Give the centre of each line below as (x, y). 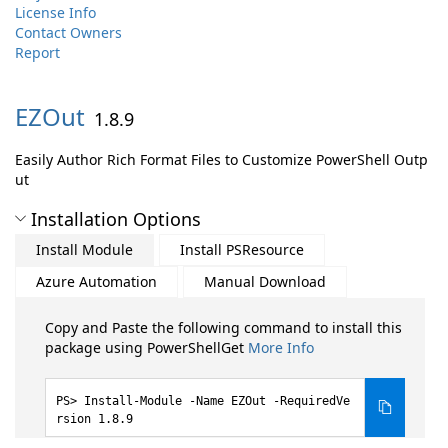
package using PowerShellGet (146, 347)
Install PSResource (242, 249)
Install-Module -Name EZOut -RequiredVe (217, 401)
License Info (55, 12)
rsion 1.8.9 (94, 419)
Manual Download (265, 281)
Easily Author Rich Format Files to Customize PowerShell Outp (221, 159)
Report (37, 52)
